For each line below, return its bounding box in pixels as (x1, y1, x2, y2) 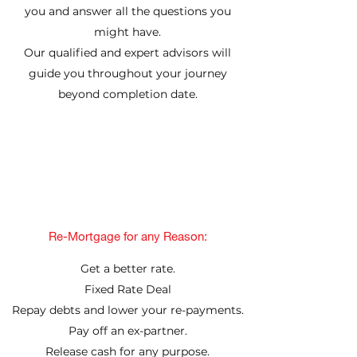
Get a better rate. (80, 261, 175, 276)
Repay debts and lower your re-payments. (11, 303, 244, 317)
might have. (94, 25, 161, 39)
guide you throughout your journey (28, 66, 227, 80)
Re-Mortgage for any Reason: (48, 229, 207, 243)
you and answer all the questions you (24, 4, 231, 18)
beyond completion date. (57, 87, 198, 101)
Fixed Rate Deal (84, 282, 171, 296)
